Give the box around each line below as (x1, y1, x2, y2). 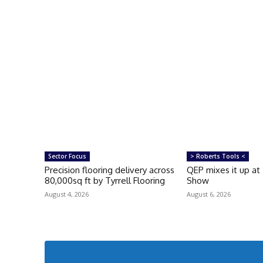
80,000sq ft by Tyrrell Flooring (45, 174, 165, 186)
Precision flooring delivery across (45, 164, 174, 176)
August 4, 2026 (45, 189, 89, 198)
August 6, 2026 (187, 189, 231, 198)
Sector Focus (48, 151, 86, 160)
